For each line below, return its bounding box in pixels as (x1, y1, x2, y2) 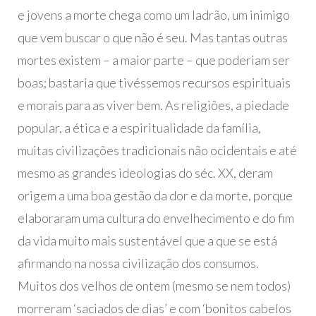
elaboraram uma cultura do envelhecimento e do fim (17, 210, 294, 226)
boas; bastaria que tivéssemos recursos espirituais (17, 75, 291, 91)
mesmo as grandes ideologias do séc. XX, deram (17, 165, 273, 181)
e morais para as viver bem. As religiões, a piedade (17, 97, 289, 114)
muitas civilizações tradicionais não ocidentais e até (17, 142, 297, 159)
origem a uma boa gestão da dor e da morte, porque (17, 188, 293, 204)
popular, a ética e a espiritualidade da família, (17, 120, 261, 136)
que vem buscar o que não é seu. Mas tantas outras (17, 30, 288, 46)
